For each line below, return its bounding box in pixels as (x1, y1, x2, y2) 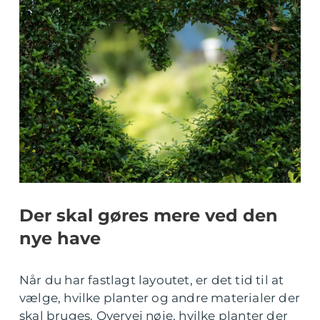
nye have (19, 228, 101, 249)
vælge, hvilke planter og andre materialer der (19, 291, 301, 306)
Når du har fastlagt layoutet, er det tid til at (19, 273, 284, 288)
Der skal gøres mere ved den (19, 205, 278, 226)
